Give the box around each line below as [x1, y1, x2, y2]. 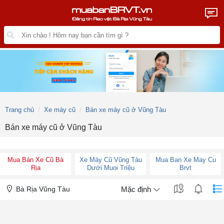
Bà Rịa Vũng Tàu [14, 185, 70, 193]
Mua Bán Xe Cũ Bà [7, 156, 63, 164]
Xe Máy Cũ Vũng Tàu [79, 156, 142, 164]
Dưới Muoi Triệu [86, 164, 134, 172]
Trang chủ [5, 106, 34, 114]
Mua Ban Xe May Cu [155, 156, 216, 164]
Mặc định [121, 185, 151, 194]
